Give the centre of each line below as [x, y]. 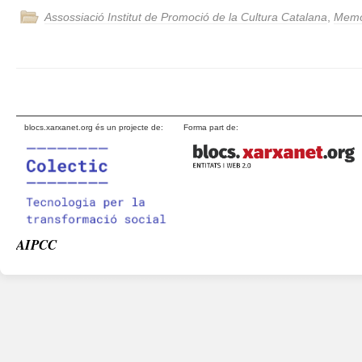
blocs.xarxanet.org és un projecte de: [94, 127]
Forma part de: [210, 127]
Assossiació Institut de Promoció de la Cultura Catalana [186, 17]
